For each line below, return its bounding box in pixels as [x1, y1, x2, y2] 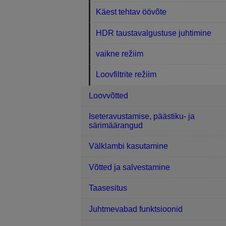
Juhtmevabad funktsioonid [89, 204, 183, 213]
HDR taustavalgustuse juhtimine [96, 28, 212, 37]
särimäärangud [89, 121, 143, 130]
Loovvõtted [89, 91, 128, 100]
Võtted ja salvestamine [89, 162, 170, 172]
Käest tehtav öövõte [96, 8, 167, 17]
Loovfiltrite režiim [96, 70, 157, 79]
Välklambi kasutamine [89, 142, 168, 151]
